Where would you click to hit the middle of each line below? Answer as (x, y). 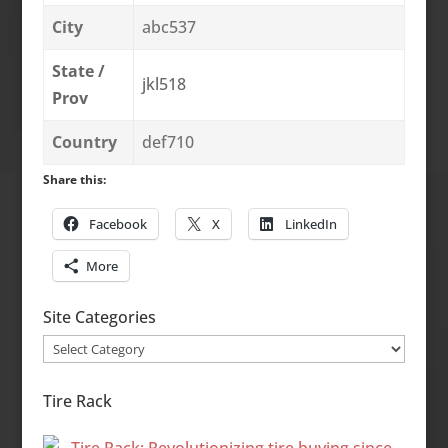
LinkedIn (310, 223)
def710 (167, 141)
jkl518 (163, 83)
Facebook (117, 223)
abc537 (168, 26)
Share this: (74, 179)
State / (78, 70)
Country (84, 141)
